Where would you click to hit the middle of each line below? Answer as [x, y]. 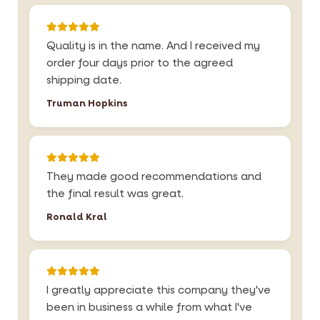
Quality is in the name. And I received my [153, 46]
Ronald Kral [77, 217]
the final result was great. [115, 194]
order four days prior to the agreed [140, 63]
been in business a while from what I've [149, 307]
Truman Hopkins [87, 103]
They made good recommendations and [154, 176]
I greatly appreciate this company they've [159, 290]
